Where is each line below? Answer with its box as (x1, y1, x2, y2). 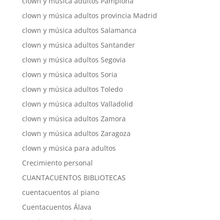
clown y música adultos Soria (22, 70, 117, 79)
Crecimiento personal (22, 158, 93, 167)
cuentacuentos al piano (22, 188, 99, 197)
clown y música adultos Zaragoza (22, 129, 131, 138)
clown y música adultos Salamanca (22, 26, 137, 35)
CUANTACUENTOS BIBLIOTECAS (22, 173, 126, 182)
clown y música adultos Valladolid (22, 99, 133, 109)
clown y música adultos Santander (22, 40, 135, 50)
